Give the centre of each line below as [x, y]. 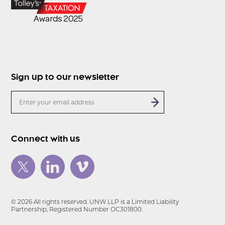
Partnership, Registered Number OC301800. [77, 210]
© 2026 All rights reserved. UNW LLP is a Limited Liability [95, 202]
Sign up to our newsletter [65, 77]
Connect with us [46, 139]
